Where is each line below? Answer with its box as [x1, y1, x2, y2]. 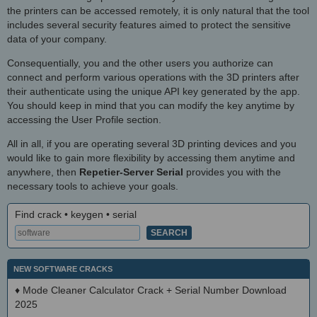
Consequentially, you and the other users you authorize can [7, 57, 273, 69]
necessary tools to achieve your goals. [7, 180, 178, 192]
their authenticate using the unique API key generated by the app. [7, 86, 300, 98]
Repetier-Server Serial [79, 166, 183, 178]
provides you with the [183, 166, 281, 178]
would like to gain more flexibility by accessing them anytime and [7, 152, 295, 164]
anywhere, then [7, 166, 79, 178]
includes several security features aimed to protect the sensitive [7, 19, 291, 31]
